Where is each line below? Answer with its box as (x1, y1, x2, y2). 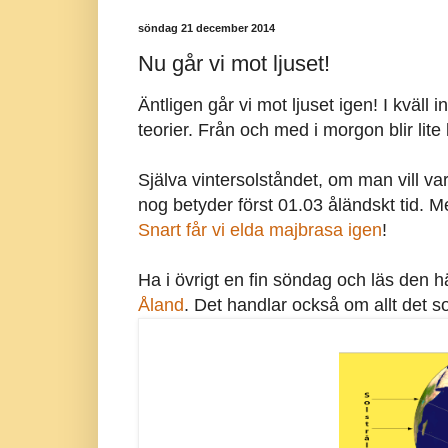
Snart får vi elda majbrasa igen (137, 219, 382, 240)
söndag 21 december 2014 (137, 22, 275, 34)
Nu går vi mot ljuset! (137, 50, 330, 76)
